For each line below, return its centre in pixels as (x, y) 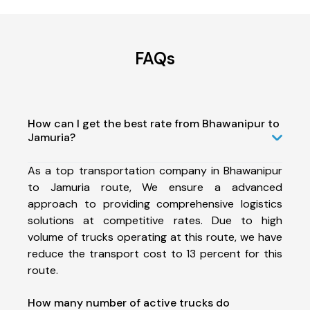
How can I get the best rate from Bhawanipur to (154, 123)
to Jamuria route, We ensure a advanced (155, 187)
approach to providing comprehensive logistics (155, 203)
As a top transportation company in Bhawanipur (155, 170)
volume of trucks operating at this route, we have (155, 237)
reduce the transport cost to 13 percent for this (155, 253)
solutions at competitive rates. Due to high (155, 220)
